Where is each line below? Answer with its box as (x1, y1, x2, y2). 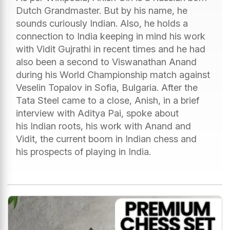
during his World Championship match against (16, 69, 210, 80)
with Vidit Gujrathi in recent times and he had (16, 43, 205, 54)
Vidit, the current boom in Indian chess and (16, 133, 197, 144)
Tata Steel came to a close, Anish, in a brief (16, 94, 199, 106)
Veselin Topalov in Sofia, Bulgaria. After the (16, 82, 198, 93)
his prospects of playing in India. (16, 146, 151, 157)
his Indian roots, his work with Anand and (16, 120, 191, 131)
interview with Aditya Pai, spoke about (16, 107, 179, 119)
